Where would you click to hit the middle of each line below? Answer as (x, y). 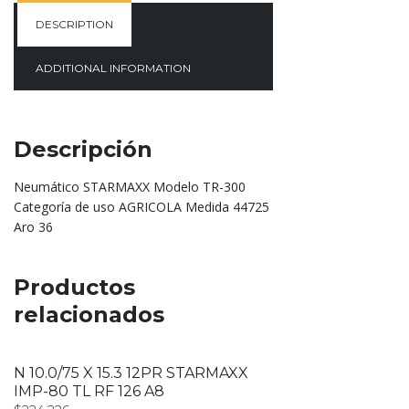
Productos (74, 288)
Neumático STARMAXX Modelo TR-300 (130, 187)
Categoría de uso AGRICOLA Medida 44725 (142, 207)
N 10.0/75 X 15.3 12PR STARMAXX (131, 373)
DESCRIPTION (74, 25)
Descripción (83, 150)
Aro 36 (33, 227)
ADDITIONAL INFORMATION (113, 68)
